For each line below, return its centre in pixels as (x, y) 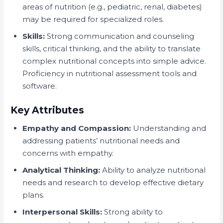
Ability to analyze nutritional (153, 170)
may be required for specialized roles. (93, 19)
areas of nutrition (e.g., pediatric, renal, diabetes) (112, 6)
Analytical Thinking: (61, 170)
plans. (34, 195)
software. (40, 86)
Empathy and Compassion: (77, 128)
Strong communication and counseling (120, 36)
